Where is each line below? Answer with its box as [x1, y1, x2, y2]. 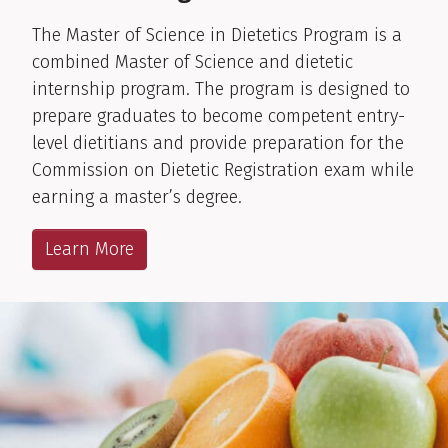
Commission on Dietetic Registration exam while [32, 158, 414, 181]
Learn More [45, 237, 134, 260]
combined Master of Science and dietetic [32, 50, 353, 73]
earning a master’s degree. [32, 185, 242, 208]
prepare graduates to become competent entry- [32, 104, 405, 127]
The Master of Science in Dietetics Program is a [32, 23, 402, 46]
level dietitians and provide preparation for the [32, 131, 404, 154]
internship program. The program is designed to [32, 77, 410, 100]
